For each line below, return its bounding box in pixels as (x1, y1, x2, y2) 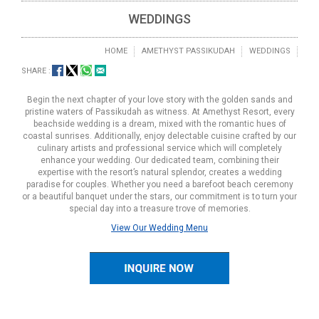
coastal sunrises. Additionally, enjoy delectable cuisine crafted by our (23, 131, 296, 141)
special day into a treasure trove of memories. (68, 204, 251, 214)
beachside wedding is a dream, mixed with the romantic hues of (33, 119, 286, 129)
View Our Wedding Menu (111, 223, 208, 233)
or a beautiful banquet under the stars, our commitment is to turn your (22, 192, 297, 202)
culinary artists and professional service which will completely (37, 143, 282, 153)
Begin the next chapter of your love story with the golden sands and (26, 95, 293, 105)
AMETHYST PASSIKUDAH (142, 46, 235, 56)
